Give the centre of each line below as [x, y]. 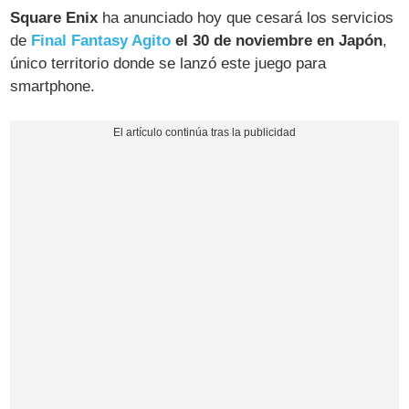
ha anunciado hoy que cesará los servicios [246, 18]
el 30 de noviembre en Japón [279, 41]
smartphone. [53, 87]
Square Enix [54, 18]
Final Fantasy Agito [101, 41]
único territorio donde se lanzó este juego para [168, 64]
